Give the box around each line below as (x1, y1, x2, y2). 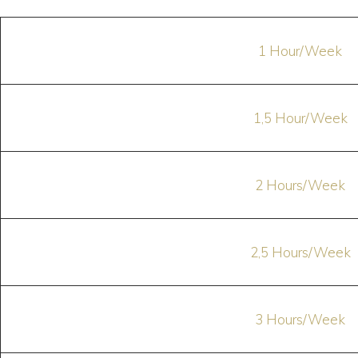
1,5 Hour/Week (253, 109, 348, 126)
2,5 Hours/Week (249, 244, 351, 261)
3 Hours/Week (255, 311, 345, 328)
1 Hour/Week (258, 42, 342, 59)
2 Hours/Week (255, 177, 345, 193)
